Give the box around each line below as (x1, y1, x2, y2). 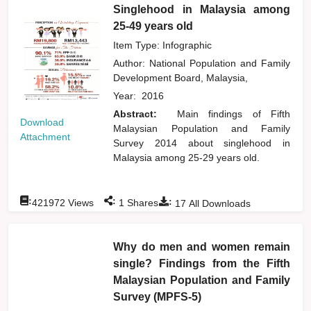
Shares (124, 196, 159, 208)
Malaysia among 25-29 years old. (113, 151, 260, 163)
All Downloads (186, 197, 251, 209)
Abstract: (113, 108, 167, 119)
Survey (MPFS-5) (113, 290, 202, 303)
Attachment (20, 131, 71, 142)
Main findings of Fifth (177, 108, 291, 119)
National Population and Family (149, 57, 291, 69)
